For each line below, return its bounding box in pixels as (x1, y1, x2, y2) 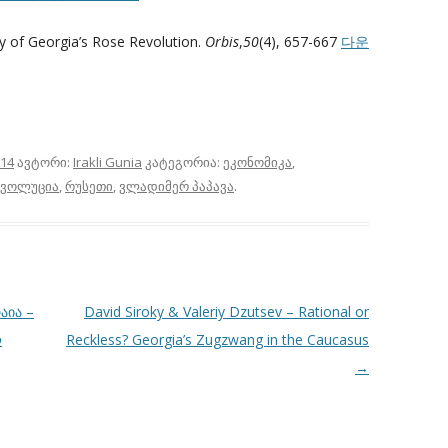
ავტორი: (14, 152, 73, 171)
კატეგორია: (142, 152, 223, 171)
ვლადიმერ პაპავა (119, 176, 234, 195)
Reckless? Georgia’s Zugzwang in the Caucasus (65, 329, 369, 349)
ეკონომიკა (223, 152, 292, 171)
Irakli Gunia (73, 152, 142, 171)
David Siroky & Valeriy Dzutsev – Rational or (83, 301, 369, 321)
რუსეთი (65, 176, 113, 195)
